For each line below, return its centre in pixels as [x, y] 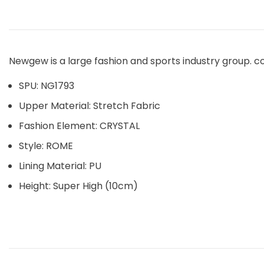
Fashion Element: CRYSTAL [79, 126]
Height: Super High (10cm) [78, 186]
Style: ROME [46, 146]
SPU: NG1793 [47, 85]
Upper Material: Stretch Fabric [90, 105]
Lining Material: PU [60, 166]
